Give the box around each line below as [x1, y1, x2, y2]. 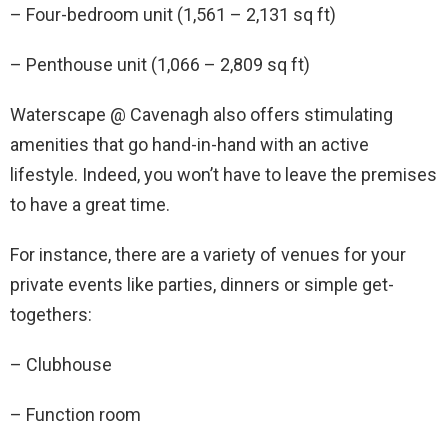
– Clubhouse [10, 354, 112, 375]
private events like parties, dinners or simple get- [10, 274, 394, 295]
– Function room [10, 404, 141, 425]
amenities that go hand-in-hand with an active [10, 134, 369, 155]
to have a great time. [10, 194, 170, 215]
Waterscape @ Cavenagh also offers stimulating [10, 104, 393, 125]
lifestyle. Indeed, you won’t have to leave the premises [10, 164, 437, 185]
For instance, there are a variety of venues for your [10, 244, 406, 265]
